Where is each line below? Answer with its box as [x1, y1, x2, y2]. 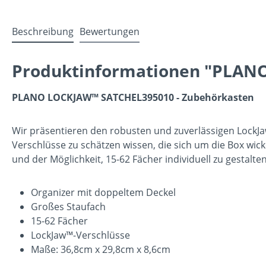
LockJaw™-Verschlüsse [31, 228, 130, 242]
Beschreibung [12, 24, 74, 38]
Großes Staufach [31, 199, 106, 213]
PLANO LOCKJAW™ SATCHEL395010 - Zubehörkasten [12, 90, 254, 104]
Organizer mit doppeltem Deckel [31, 185, 176, 199]
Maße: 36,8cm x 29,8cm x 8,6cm [31, 242, 170, 256]
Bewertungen [80, 24, 140, 38]
